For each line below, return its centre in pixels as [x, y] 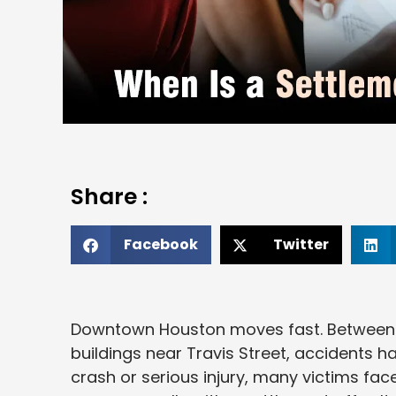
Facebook [161, 245]
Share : [109, 197]
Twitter [301, 245]
